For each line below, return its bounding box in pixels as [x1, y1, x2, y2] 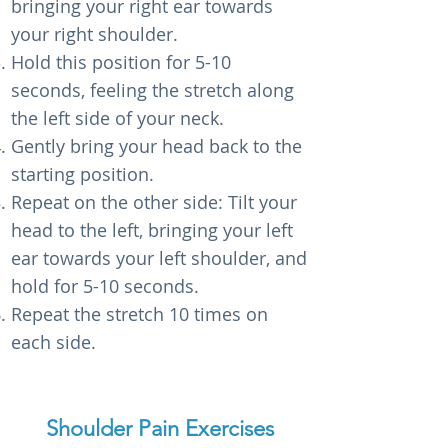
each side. [11, 330, 96, 354]
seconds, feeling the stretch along [11, 78, 294, 102]
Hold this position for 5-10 [11, 50, 231, 74]
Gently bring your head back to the [11, 134, 302, 158]
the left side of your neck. [11, 106, 224, 130]
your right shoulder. [11, 22, 178, 46]
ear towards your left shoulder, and [11, 246, 307, 270]
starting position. [11, 162, 154, 186]
